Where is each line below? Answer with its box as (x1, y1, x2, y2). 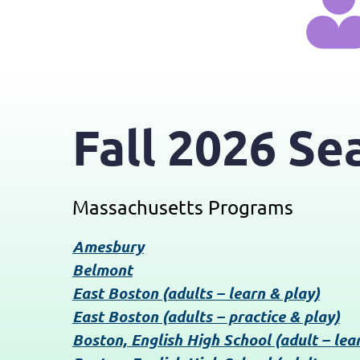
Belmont (72, 260, 133, 280)
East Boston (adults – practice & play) (72, 306, 340, 327)
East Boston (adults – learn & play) (72, 283, 320, 304)
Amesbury (72, 236, 144, 257)
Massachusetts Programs (72, 195, 293, 219)
